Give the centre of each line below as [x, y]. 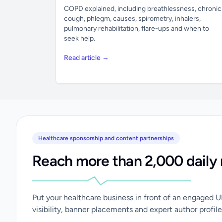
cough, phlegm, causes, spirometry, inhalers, [132, 19]
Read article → [86, 58]
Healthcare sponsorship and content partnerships [106, 138]
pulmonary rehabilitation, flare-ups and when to [137, 28]
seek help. [80, 38]
